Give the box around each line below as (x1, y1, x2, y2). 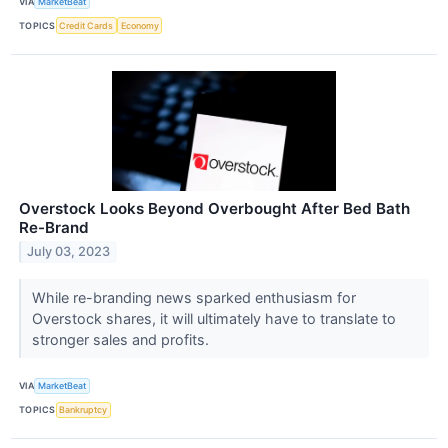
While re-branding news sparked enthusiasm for (31, 288, 356, 306)
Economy (120, 20, 159, 32)
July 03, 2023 (27, 244, 111, 260)
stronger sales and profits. (31, 330, 213, 348)
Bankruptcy (59, 404, 108, 416)
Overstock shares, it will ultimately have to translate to (31, 309, 396, 327)
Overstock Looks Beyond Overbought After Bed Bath (19, 198, 410, 218)
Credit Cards (59, 20, 114, 32)
